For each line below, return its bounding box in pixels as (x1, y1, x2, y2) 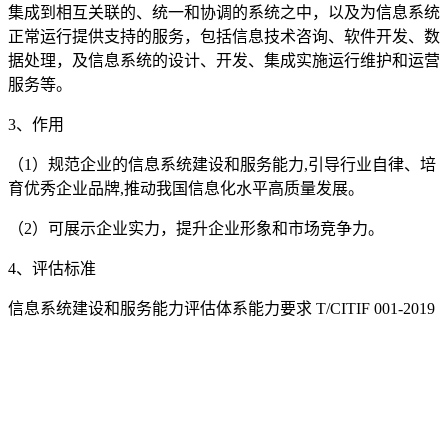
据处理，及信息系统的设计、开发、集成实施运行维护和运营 (8, 51, 440, 69)
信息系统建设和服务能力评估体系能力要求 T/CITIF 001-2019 (8, 299, 435, 317)
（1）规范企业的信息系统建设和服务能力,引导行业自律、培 (8, 155, 436, 173)
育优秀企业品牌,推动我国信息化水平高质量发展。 (8, 179, 364, 197)
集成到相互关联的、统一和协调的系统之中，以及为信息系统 (8, 3, 440, 21)
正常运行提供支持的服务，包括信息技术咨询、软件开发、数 (8, 27, 440, 45)
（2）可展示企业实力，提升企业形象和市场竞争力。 (8, 219, 384, 237)
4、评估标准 (8, 259, 96, 277)
